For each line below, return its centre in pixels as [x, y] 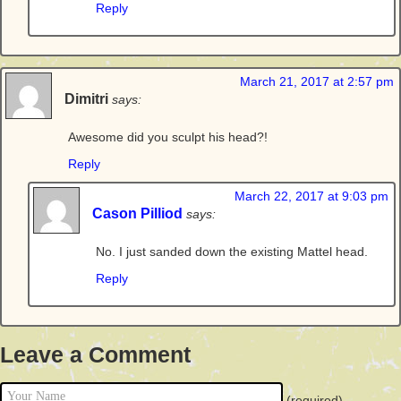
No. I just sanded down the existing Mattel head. [232, 252]
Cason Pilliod [137, 213]
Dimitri [86, 98]
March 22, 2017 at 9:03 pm [311, 196]
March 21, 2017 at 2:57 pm [317, 81]
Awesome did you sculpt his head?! [168, 137]
